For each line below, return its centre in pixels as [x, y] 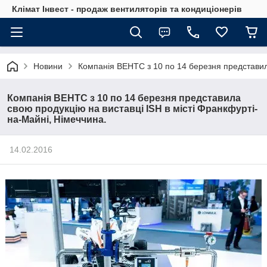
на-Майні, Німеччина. [57, 119]
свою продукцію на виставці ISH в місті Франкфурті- [132, 109]
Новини [48, 66]
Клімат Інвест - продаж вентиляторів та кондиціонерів [127, 9]
